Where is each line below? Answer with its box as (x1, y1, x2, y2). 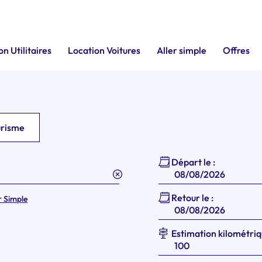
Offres (223, 44, 250, 56)
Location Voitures (68, 44, 140, 56)
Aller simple (157, 44, 206, 56)
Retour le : (171, 192, 214, 204)
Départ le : (171, 156, 216, 168)
